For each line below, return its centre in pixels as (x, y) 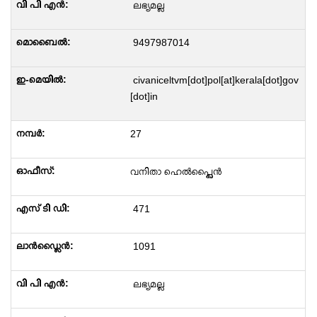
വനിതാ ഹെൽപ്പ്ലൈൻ (176, 171)
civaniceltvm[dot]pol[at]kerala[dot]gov (214, 80)
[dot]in (144, 96)
